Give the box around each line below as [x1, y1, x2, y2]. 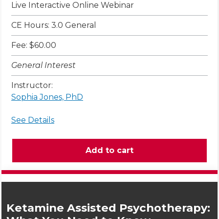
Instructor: [11, 81, 53, 90]
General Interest [11, 61, 76, 70]
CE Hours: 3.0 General [11, 21, 96, 30]
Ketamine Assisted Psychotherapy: [6, 201, 210, 215]
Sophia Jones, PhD [11, 92, 83, 102]
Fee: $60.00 [11, 41, 56, 50]
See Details [11, 115, 54, 125]
